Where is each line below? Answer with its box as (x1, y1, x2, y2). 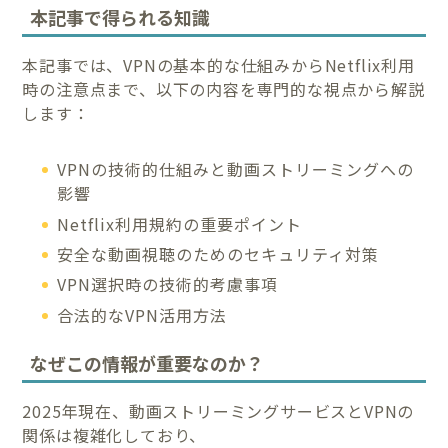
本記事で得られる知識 (30, 4, 211, 31)
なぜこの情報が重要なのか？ (30, 349, 265, 376)
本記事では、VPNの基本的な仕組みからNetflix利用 (22, 53, 415, 78)
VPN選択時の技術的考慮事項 (57, 272, 279, 297)
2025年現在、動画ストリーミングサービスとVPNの (22, 398, 415, 423)
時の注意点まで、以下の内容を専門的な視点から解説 (22, 77, 425, 102)
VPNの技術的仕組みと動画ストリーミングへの (57, 157, 415, 182)
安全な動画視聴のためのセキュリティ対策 (57, 242, 380, 267)
